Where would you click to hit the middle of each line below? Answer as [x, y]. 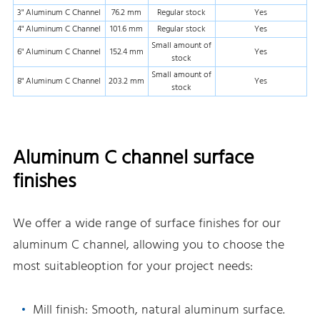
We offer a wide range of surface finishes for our [146, 224]
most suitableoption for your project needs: [132, 266]
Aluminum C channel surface [133, 158]
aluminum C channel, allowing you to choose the [148, 245]
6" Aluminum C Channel [59, 52]
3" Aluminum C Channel [59, 12]
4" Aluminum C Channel [59, 29]
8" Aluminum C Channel [59, 81]
